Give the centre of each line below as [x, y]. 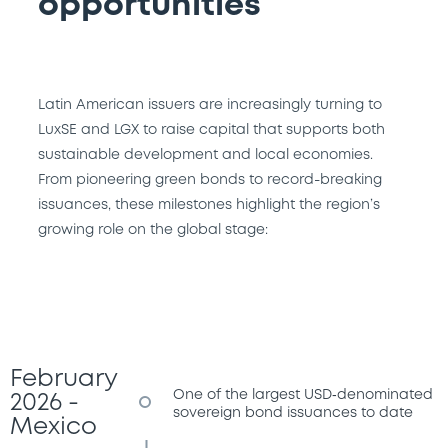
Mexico [53, 427]
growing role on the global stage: [153, 229]
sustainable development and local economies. [205, 154]
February [63, 379]
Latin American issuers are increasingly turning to [210, 104]
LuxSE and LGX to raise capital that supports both [211, 129]
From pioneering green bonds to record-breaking [210, 179]
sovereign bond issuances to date [293, 412]
